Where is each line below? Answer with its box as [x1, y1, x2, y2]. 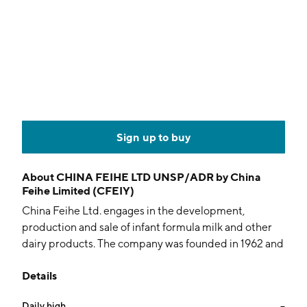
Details [22, 269, 57, 282]
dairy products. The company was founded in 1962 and [22, 237, 284, 250]
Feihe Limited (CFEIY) [22, 184, 134, 197]
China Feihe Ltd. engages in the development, [22, 204, 245, 217]
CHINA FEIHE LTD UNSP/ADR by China [56, 170, 261, 184]
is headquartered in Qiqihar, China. [22, 254, 191, 267]
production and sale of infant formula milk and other [22, 221, 272, 234]
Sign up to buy [116, 130, 191, 144]
